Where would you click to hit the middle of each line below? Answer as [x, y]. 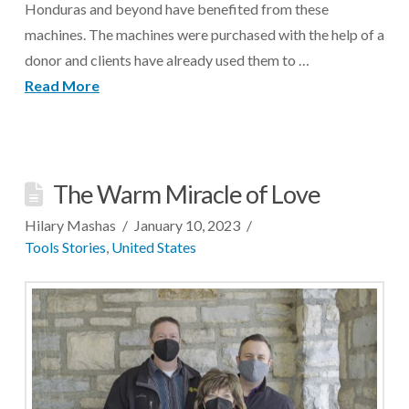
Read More [62, 85]
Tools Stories [65, 247]
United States [153, 247]
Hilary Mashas [70, 225]
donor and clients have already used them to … [167, 60]
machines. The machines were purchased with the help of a [204, 34]
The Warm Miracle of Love [187, 194]
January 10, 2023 [188, 225]
